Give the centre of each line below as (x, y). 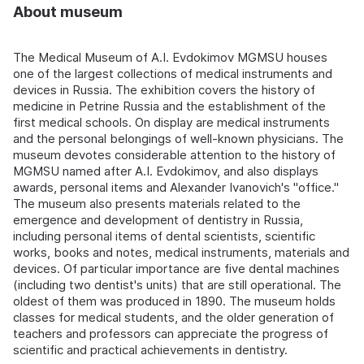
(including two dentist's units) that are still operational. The (177, 285)
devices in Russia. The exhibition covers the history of (164, 90)
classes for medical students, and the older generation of (173, 318)
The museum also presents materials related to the (157, 204)
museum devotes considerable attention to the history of (174, 155)
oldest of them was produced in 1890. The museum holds (174, 301)
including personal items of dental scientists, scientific (164, 236)
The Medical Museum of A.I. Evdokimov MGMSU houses (170, 58)
